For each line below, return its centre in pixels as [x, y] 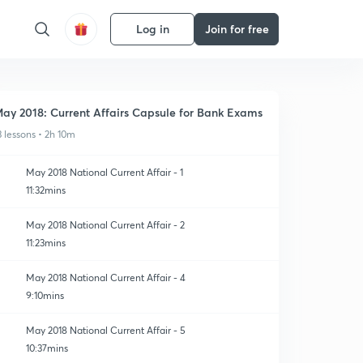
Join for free [237, 29]
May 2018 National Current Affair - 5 [106, 330]
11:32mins [46, 190]
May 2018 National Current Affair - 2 [105, 225]
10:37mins [47, 348]
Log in [152, 29]
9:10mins [45, 295]
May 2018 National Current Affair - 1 [105, 172]
